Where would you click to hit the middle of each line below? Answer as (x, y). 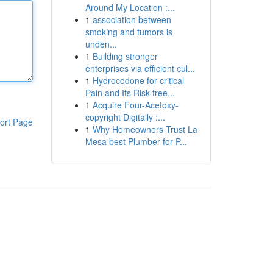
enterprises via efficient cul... (140, 68)
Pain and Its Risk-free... (130, 93)
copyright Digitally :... (125, 117)
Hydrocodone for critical (138, 80)
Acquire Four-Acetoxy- (135, 105)
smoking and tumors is (129, 32)
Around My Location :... (130, 7)
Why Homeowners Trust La (145, 129)
